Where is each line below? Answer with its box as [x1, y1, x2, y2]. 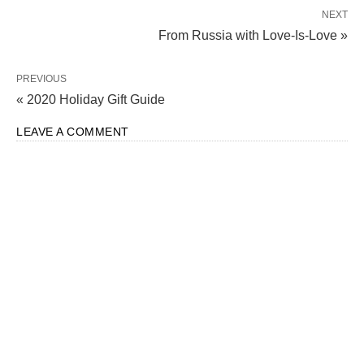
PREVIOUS [16, 73, 67, 85]
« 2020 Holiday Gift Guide [16, 93, 165, 107]
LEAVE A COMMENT [16, 125, 129, 139]
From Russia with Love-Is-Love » [158, 28, 348, 43]
